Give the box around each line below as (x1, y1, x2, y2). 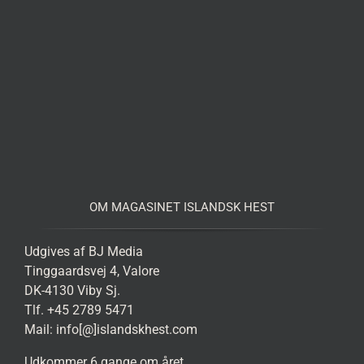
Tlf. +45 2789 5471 (24, 301, 134, 318)
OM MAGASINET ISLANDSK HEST (89, 199, 275, 214)
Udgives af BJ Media (24, 243, 143, 259)
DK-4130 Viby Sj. (24, 282, 120, 298)
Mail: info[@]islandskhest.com (24, 321, 197, 337)
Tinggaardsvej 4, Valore (24, 262, 159, 279)
